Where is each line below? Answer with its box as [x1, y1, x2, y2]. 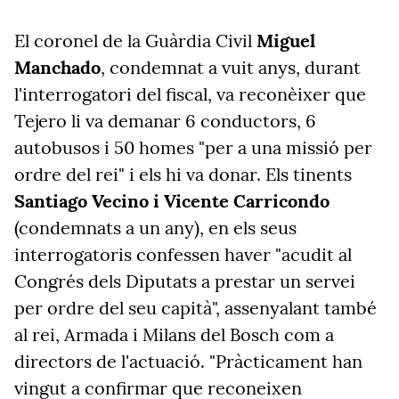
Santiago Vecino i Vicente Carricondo [14, 190, 330, 212]
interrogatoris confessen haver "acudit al [14, 243, 352, 265]
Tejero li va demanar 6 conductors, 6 [14, 110, 316, 132]
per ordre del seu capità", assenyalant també [14, 297, 377, 319]
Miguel [256, 29, 315, 52]
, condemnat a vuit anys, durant [101, 56, 361, 78]
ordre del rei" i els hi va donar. [14, 163, 265, 185]
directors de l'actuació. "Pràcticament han [14, 350, 362, 372]
